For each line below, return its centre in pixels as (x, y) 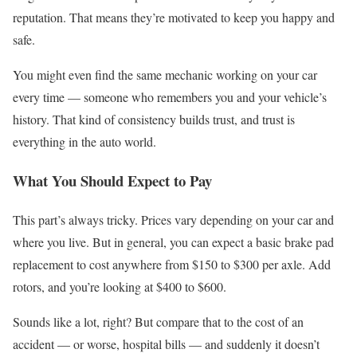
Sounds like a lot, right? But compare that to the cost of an (158, 321)
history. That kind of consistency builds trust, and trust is (154, 120)
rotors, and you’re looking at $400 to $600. (120, 286)
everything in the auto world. (84, 142)
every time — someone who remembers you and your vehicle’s (170, 97)
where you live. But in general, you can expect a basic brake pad (173, 241)
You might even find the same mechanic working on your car (165, 75)
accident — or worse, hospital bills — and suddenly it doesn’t (166, 343)
